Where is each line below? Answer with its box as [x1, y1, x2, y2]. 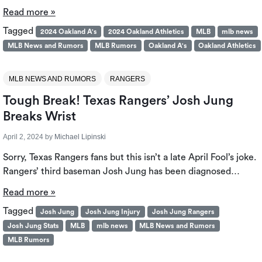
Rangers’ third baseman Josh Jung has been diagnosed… [2, 166, 240, 176]
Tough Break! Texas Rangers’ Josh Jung [2, 94, 233, 107]
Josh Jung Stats [7, 222, 59, 229]
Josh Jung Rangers [151, 208, 215, 215]
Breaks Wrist [2, 109, 76, 123]
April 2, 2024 [2, 132, 43, 141]
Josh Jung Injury [85, 208, 141, 215]
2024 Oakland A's [40, 27, 97, 35]
